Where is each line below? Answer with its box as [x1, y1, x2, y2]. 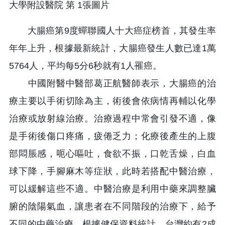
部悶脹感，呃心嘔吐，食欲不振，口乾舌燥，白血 [9, 148, 216, 159]
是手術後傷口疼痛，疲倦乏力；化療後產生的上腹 [9, 131, 216, 141]
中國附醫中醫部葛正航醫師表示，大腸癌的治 [9, 78, 216, 88]
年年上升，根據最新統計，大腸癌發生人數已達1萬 [9, 43, 216, 53]
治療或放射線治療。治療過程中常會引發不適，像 [9, 113, 216, 124]
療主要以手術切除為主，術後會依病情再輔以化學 [9, 95, 216, 106]
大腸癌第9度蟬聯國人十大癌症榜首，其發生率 [9, 25, 216, 36]
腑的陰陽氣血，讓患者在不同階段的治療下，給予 [9, 201, 216, 211]
